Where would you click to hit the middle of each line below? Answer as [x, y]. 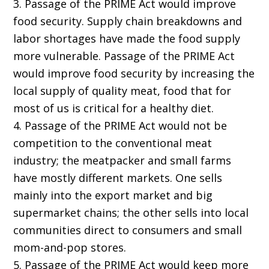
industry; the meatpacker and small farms [122, 161]
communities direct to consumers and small [128, 230]
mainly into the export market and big [113, 195]
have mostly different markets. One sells [118, 178]
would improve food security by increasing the [134, 74]
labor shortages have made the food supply [127, 39]
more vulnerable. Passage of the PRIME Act [124, 56]
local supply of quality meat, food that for [122, 91]
